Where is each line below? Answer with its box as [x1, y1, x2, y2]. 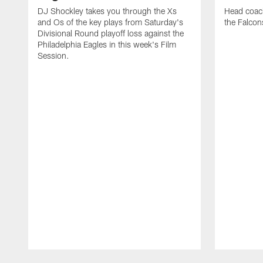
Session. [38, 50, 69, 60]
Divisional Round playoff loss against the [38, 28, 184, 38]
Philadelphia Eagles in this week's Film [38, 39, 176, 49]
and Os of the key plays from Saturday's [38, 16, 183, 27]
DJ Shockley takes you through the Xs [38, 5, 177, 16]
